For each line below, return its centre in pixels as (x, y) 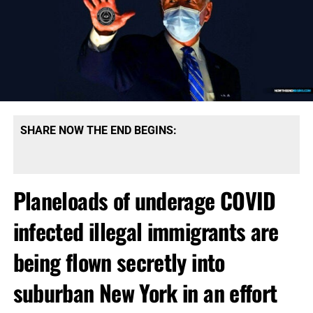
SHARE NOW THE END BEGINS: (98, 131)
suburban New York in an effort (145, 293)
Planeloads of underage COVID (144, 201)
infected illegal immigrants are (146, 231)
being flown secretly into (119, 262)
